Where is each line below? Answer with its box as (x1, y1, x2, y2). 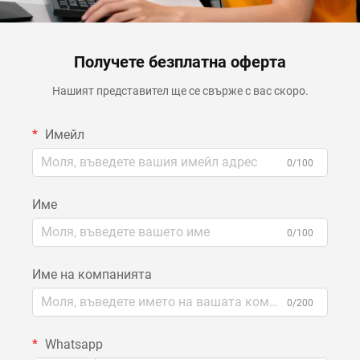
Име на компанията (32, 266, 152, 282)
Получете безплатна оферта (74, 51, 286, 72)
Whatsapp (42, 336, 103, 352)
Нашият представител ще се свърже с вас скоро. (51, 84, 309, 97)
